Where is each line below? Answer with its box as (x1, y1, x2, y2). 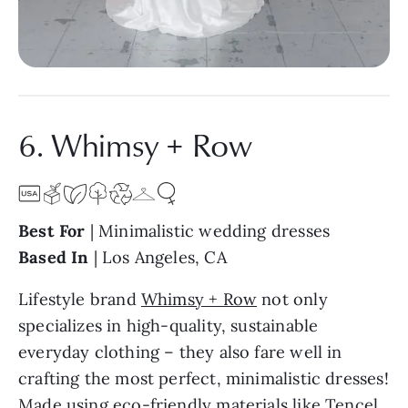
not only (257, 288, 328, 310)
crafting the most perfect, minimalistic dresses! (18, 367, 389, 389)
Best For (18, 219, 86, 241)
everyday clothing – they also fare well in (18, 341, 342, 362)
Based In (18, 246, 94, 268)
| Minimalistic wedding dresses (85, 219, 331, 241)
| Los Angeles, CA (93, 246, 227, 268)
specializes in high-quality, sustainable (18, 314, 319, 336)
